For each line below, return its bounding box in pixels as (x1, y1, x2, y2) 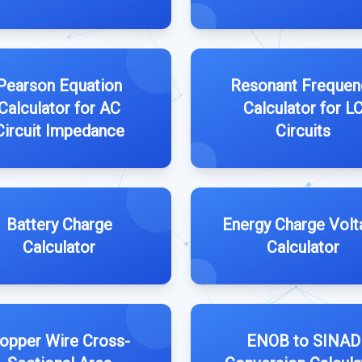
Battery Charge (6, 215, 112, 234)
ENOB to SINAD (246, 331, 360, 351)
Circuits (276, 121, 330, 141)
